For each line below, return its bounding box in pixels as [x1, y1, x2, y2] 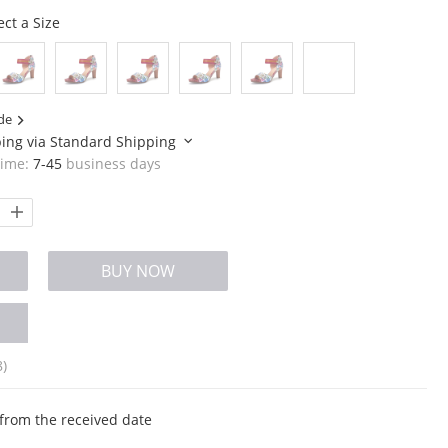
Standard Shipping [49, 132, 180, 152]
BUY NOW [100, 259, 175, 282]
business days [61, 154, 161, 174]
